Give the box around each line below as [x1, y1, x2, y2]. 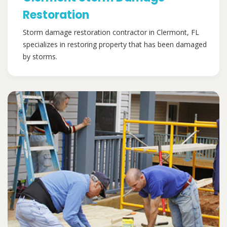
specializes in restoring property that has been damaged [23, 40, 207, 50]
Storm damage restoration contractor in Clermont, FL [23, 27, 199, 37]
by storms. [23, 52, 57, 62]
